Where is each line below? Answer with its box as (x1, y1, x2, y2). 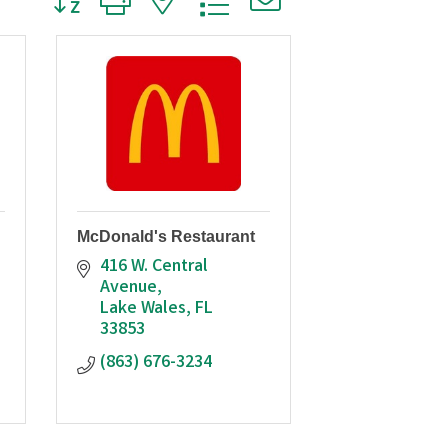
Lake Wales (99, 295, 186, 322)
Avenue (99, 274, 157, 301)
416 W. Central (99, 253, 208, 280)
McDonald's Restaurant (77, 227, 255, 245)
